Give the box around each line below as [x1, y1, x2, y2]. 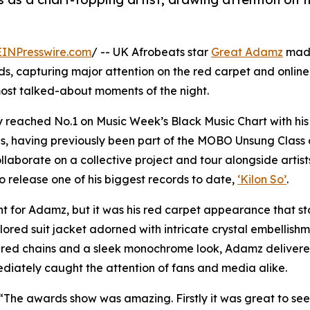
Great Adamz [211, 44, 283, 59]
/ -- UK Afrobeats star [91, 44, 211, 59]
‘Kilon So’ [237, 172, 286, 186]
